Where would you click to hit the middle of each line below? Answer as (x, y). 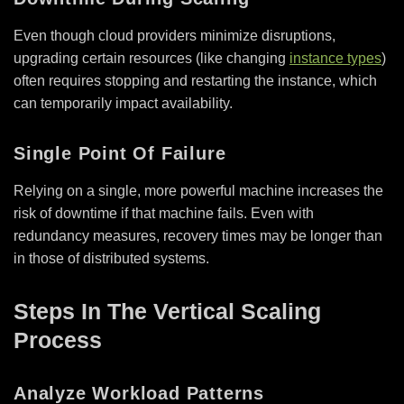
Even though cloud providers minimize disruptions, (174, 35)
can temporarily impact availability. (123, 103)
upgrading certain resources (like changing (151, 58)
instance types (335, 58)
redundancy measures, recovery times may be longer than (198, 235)
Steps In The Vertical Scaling (167, 311)
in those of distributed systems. (111, 258)
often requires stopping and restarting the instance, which (195, 80)
